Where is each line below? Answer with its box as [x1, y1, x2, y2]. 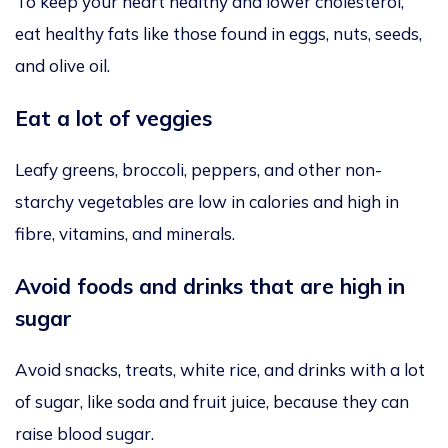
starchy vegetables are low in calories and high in [15, 191, 399, 213]
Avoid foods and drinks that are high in [15, 273, 405, 300]
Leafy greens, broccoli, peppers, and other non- [15, 159, 382, 181]
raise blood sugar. [15, 423, 154, 445]
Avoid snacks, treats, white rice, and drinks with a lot [15, 359, 425, 381]
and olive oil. [15, 55, 110, 77]
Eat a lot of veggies [15, 105, 212, 132]
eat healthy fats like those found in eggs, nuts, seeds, [15, 23, 422, 45]
